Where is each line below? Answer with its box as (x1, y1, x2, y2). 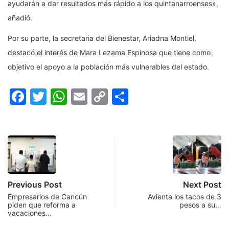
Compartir (128, 86, 207, 107)
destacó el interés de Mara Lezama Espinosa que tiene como (8, 48, 211, 57)
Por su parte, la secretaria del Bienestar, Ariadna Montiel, (8, 34, 196, 43)
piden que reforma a (8, 200, 76, 210)
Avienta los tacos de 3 (148, 192, 221, 201)
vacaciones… (8, 209, 52, 218)
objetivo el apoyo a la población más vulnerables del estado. (8, 62, 209, 72)
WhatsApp (67, 86, 148, 107)
